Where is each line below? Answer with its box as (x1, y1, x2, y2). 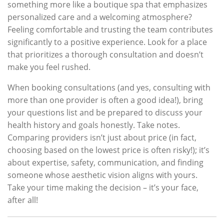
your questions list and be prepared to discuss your (7, 106, 202, 118)
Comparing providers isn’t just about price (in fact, (7, 131, 196, 143)
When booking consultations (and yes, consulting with (7, 81, 210, 93)
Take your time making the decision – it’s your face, (7, 181, 198, 193)
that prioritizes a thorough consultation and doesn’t (7, 48, 203, 60)
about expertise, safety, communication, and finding (7, 156, 203, 168)
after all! (7, 194, 38, 205)
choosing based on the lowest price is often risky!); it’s (7, 144, 209, 155)
